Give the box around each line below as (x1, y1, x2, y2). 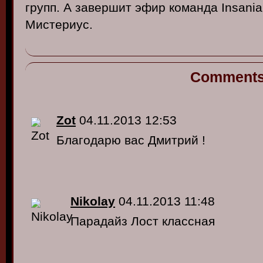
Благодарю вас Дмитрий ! (56, 133, 205, 147)
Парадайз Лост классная (70, 214, 215, 228)
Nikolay (70, 194, 115, 208)
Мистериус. (25, 18, 93, 31)
